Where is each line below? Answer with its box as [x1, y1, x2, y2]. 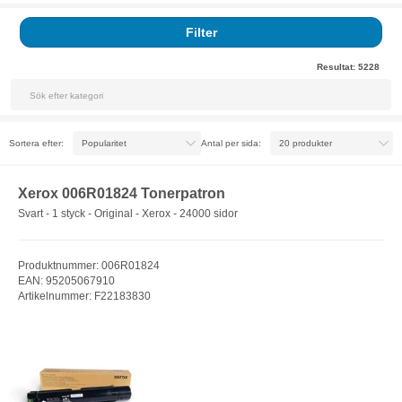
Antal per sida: [201, 137, 261, 148]
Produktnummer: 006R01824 [18, 258, 160, 272]
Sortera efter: [9, 137, 64, 148]
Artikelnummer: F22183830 [18, 289, 151, 302]
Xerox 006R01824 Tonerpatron [18, 186, 225, 201]
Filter [185, 25, 217, 39]
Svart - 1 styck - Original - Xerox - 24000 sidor [18, 206, 238, 220]
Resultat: [317, 62, 358, 72]
